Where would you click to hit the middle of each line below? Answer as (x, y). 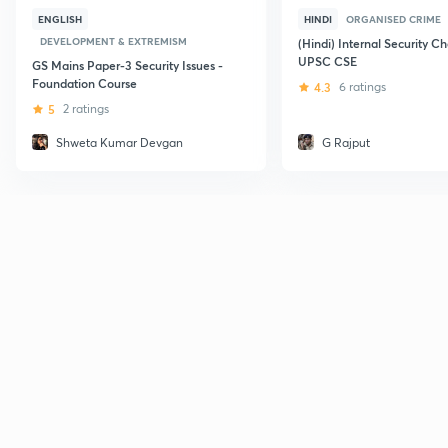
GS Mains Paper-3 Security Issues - (127, 64)
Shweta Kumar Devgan (119, 142)
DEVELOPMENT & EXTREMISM (113, 40)
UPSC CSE (327, 60)
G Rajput (346, 142)
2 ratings (86, 108)
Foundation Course (84, 82)
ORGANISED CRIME (393, 18)
